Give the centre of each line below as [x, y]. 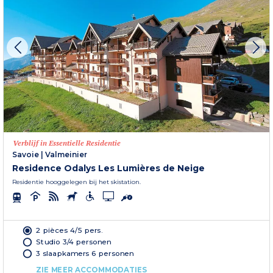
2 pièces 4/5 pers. [69, 230]
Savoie [26, 155]
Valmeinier [66, 155]
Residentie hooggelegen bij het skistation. [76, 182]
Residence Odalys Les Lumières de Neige [108, 168]
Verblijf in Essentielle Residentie [67, 143]
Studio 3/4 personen [74, 242]
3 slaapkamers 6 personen [85, 253]
